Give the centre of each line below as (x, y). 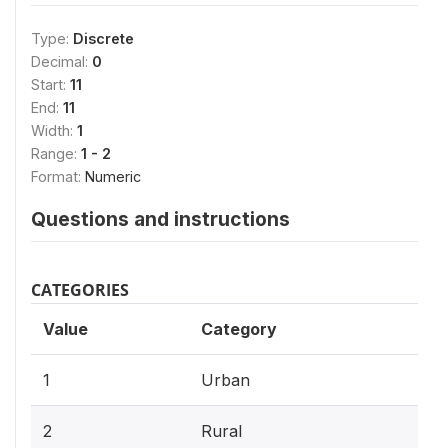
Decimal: (61, 61)
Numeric (113, 176)
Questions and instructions (160, 219)
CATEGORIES (80, 290)
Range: (56, 153)
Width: (54, 130)
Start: (50, 84)
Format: (58, 176)
